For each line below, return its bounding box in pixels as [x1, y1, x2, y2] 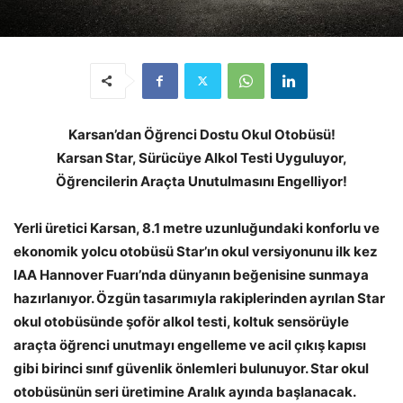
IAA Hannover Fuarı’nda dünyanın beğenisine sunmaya [13, 265, 369, 283]
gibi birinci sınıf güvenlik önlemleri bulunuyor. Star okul [13, 359, 369, 377]
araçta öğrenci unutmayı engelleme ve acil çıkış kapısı [13, 336, 366, 354]
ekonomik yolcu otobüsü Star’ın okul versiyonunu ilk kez [13, 242, 378, 260]
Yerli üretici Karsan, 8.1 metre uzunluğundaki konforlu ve [13, 219, 380, 237]
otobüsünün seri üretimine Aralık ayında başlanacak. [13, 382, 356, 400]
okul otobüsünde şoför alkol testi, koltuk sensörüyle [13, 312, 349, 330]
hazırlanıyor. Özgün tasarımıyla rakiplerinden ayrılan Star [13, 289, 385, 307]
